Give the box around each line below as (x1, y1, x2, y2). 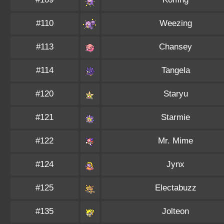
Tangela (161, 65, 190, 75)
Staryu (163, 89, 188, 98)
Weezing (159, 18, 192, 28)
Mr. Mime (158, 136, 193, 145)
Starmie (161, 112, 190, 122)
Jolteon (162, 206, 189, 216)
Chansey (159, 42, 192, 51)
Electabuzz (154, 183, 196, 192)
